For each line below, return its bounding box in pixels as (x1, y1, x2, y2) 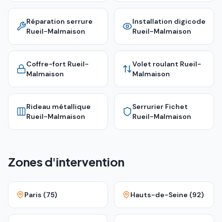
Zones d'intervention (8, 154, 124, 169)
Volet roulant (132, 59, 178, 68)
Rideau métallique (26, 102, 91, 111)
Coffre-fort (26, 59, 66, 68)
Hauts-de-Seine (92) (130, 190, 204, 199)
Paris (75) (24, 190, 57, 199)
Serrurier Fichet (132, 102, 188, 111)
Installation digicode (132, 17, 206, 26)
